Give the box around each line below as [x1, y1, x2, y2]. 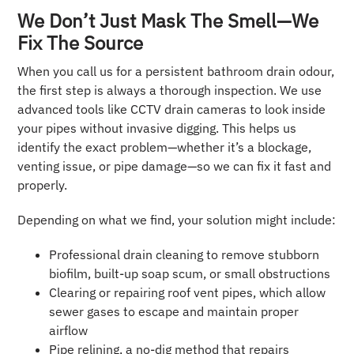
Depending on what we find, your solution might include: [17, 212, 337, 228]
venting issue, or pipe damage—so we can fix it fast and [17, 158, 332, 175]
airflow [49, 322, 88, 339]
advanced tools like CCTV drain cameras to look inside [17, 101, 326, 118]
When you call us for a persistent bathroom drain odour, [17, 63, 335, 80]
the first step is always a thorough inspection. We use [17, 82, 322, 99]
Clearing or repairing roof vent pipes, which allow [49, 284, 326, 301]
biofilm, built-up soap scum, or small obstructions [49, 265, 331, 282]
